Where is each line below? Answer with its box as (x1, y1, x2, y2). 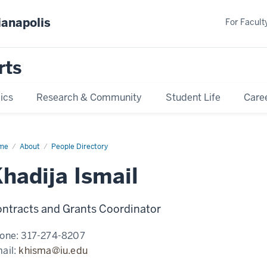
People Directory (51, 141, 108, 151)
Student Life (165, 91, 221, 104)
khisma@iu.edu (18, 244, 88, 257)
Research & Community (36, 91, 142, 104)
